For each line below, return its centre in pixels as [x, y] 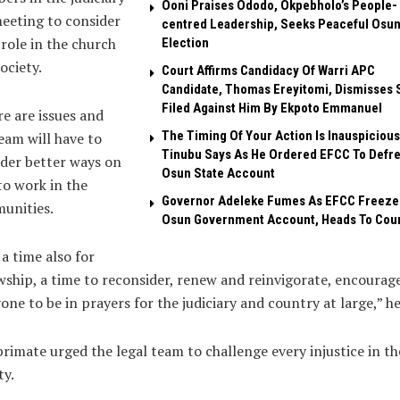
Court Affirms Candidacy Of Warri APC [268, 71]
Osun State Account [218, 174]
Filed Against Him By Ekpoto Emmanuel [271, 108]
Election [185, 43]
